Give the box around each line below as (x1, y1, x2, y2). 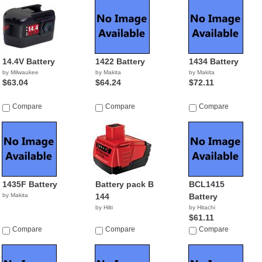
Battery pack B (95, 180, 154, 189)
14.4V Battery (2, 57, 55, 66)
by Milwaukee (2, 69, 39, 75)
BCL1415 (188, 180, 225, 189)
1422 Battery (95, 57, 146, 66)
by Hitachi (188, 204, 215, 211)
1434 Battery (188, 57, 239, 66)
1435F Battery (2, 180, 57, 189)
